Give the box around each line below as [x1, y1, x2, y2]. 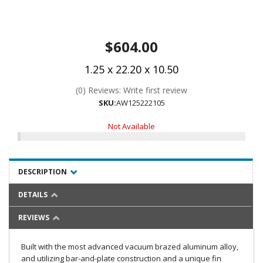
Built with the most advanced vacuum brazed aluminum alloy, [21, 241, 238, 252]
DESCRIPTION [18, 167, 67, 177]
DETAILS [18, 190, 48, 200]
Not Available [108, 121, 155, 131]
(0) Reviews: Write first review [76, 85, 187, 96]
